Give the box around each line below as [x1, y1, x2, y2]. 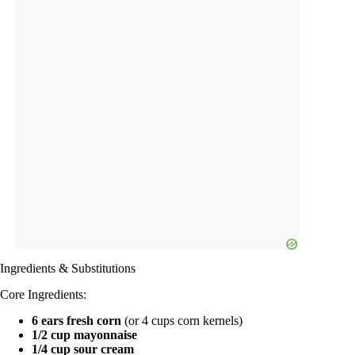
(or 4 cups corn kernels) [121, 313, 242, 327]
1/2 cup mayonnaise [32, 327, 137, 342]
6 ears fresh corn [32, 313, 121, 327]
